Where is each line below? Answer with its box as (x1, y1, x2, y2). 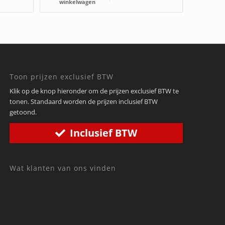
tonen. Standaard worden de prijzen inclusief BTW (10, 96, 158, 106)
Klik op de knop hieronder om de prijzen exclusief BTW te (10, 86, 179, 95)
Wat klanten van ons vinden (10, 163, 117, 173)
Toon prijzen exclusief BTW (10, 71, 114, 81)
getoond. (10, 107, 37, 117)
